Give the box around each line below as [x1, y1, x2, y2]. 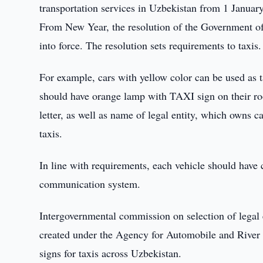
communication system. [39, 177, 141, 191]
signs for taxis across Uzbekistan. [39, 246, 182, 260]
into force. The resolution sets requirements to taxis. [39, 38, 262, 52]
